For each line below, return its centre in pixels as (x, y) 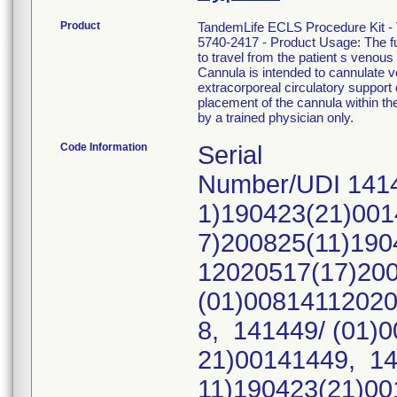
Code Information (104, 147)
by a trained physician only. (276, 117)
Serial (230, 155)
